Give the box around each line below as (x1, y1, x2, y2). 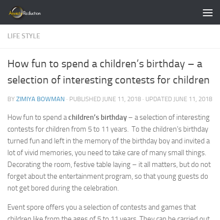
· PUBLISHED (66, 95, 102, 103)
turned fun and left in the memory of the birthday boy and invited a (7, 137, 210, 145)
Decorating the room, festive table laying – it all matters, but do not (7, 160, 211, 169)
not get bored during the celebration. (7, 184, 119, 192)
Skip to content (13, 9, 65, 19)
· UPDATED (141, 95, 173, 103)
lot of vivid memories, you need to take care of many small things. (7, 148, 206, 157)
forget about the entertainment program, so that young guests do (7, 172, 208, 181)
